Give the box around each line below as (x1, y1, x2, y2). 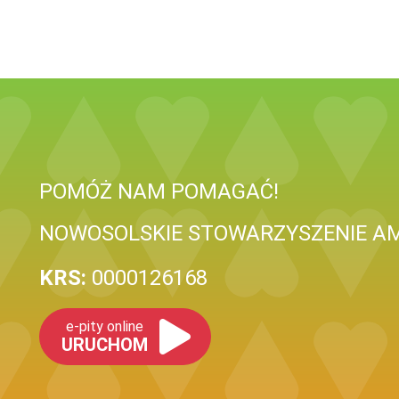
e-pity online (66, 318, 143, 335)
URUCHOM (61, 334, 148, 355)
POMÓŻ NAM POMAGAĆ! (39, 179, 279, 204)
